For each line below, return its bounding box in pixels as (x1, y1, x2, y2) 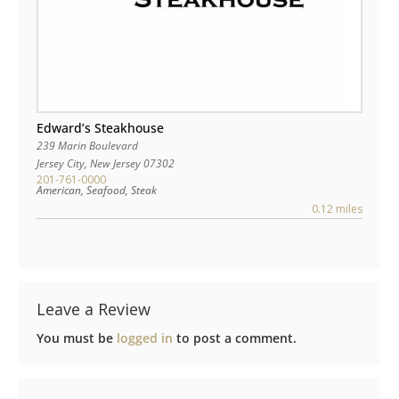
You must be (37, 330, 117, 347)
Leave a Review (37, 298, 151, 321)
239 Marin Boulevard (37, 138, 139, 154)
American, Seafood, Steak (37, 183, 157, 199)
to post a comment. (173, 330, 297, 347)
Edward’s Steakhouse (37, 119, 164, 137)
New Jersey (90, 156, 141, 172)
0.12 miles (312, 201, 362, 217)
